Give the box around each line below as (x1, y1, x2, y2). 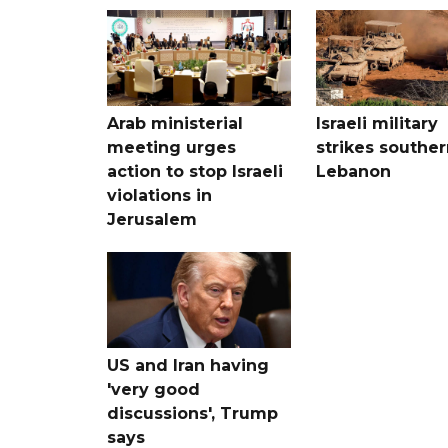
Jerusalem (107, 209, 197, 229)
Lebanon (315, 161, 391, 181)
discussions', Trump (107, 403, 278, 423)
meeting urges (107, 137, 236, 157)
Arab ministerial (107, 113, 243, 133)
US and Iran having (107, 355, 269, 375)
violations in (107, 185, 212, 205)
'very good (107, 379, 200, 399)
